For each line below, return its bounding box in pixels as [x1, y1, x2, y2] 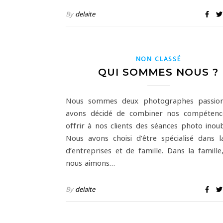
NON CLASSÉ [135, 55, 181, 62]
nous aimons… [66, 158, 115, 167]
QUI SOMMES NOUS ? [98, 66, 219, 78]
